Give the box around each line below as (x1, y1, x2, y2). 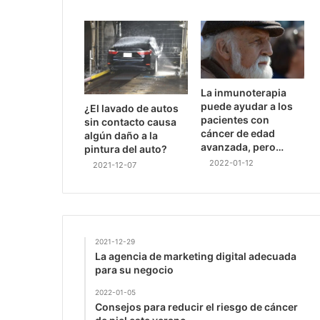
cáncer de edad (201, 127, 276, 140)
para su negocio (95, 263, 174, 276)
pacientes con (201, 114, 270, 126)
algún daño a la (84, 129, 158, 141)
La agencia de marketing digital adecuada (95, 249, 296, 262)
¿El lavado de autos (84, 101, 179, 114)
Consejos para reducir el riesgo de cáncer (95, 300, 298, 313)
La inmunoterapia (201, 86, 287, 99)
